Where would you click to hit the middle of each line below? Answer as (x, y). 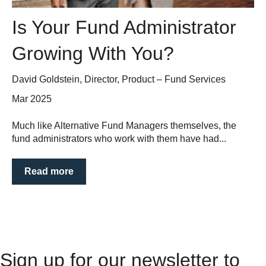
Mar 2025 (32, 99)
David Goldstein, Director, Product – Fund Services (119, 79)
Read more (49, 171)
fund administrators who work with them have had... (119, 138)
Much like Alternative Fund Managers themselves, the (124, 125)
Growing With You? (93, 53)
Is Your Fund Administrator (124, 27)
